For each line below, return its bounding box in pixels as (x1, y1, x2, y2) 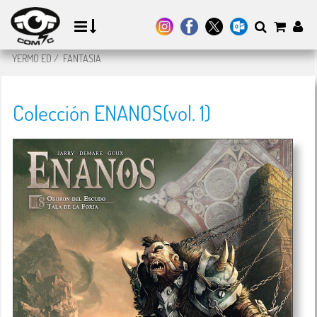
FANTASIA (63, 52, 101, 64)
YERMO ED (12, 52, 52, 64)
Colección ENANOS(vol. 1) (13, 99, 211, 126)
